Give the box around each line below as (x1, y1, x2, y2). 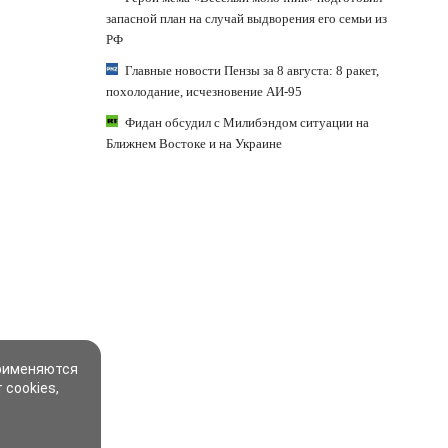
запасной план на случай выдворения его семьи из (106, 10, 387, 26)
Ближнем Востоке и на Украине (106, 135, 282, 151)
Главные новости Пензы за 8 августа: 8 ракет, (125, 62, 379, 78)
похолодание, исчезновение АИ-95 (106, 83, 302, 99)
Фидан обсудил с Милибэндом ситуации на (125, 114, 369, 130)
